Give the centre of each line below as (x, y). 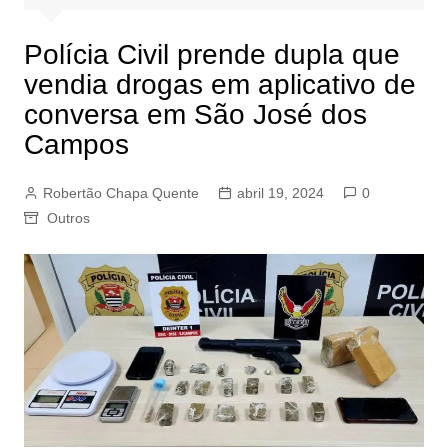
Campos (76, 145)
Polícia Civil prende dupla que (211, 55)
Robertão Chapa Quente (120, 193)
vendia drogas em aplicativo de (219, 85)
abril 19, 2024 (280, 193)
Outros (68, 218)
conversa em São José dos (195, 115)
